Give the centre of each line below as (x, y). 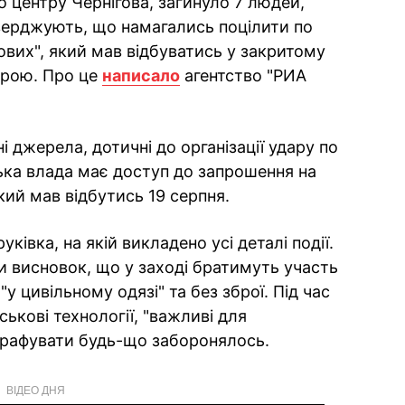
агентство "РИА (243, 75)
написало (141, 75)
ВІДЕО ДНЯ (35, 389)
